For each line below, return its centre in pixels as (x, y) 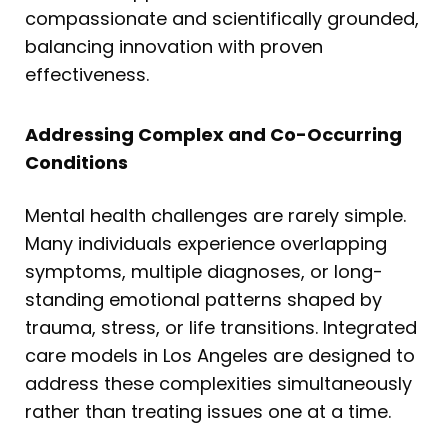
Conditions (76, 162)
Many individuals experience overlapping (206, 243)
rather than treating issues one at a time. (208, 411)
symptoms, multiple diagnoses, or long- (204, 271)
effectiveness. (87, 75)
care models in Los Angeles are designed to (220, 355)
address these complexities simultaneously (218, 383)
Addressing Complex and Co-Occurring (213, 134)
